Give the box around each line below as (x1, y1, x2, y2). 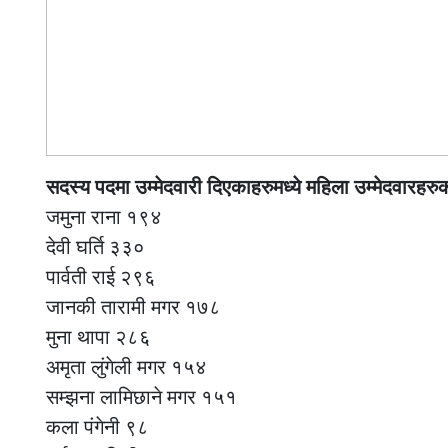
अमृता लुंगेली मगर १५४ (46, 355, 207, 378)
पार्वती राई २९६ (46, 265, 156, 288)
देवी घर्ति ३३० (46, 235, 145, 258)
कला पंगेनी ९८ (46, 415, 149, 438)
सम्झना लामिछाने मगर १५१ (46, 385, 237, 408)
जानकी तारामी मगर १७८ (46, 295, 221, 318)
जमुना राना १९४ (46, 205, 162, 228)
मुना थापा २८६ (46, 325, 151, 348)
